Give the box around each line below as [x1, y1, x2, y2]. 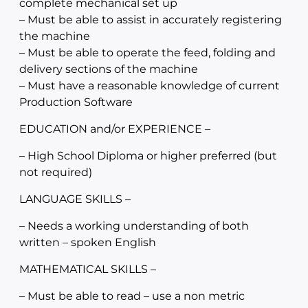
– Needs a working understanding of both [19, 219, 249, 232]
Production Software [19, 96, 133, 109]
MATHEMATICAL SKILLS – [19, 263, 156, 276]
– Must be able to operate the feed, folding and [19, 46, 276, 59]
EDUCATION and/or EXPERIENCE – [19, 122, 210, 135]
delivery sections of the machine [19, 63, 198, 76]
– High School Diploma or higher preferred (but [19, 149, 277, 162]
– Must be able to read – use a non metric [19, 289, 245, 302]
